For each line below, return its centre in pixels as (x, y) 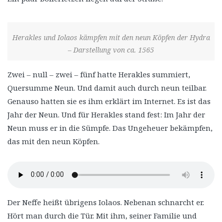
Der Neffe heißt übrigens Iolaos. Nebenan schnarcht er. (106, 202)
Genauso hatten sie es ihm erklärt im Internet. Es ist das (109, 101)
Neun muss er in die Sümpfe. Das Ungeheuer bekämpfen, (110, 128)
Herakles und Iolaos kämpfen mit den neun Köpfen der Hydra (111, 37)
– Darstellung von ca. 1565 (111, 50)
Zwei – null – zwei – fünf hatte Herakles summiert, (99, 74)
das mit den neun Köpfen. (54, 141)
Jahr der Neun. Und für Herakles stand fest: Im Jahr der (106, 114)
